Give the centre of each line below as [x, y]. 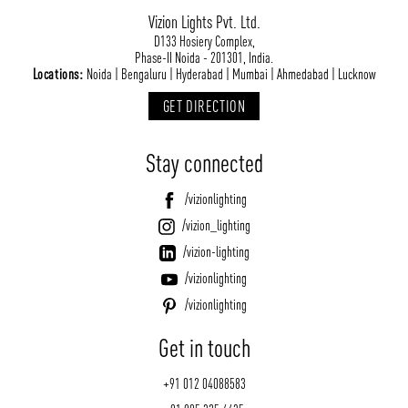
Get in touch [204, 347]
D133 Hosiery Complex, [204, 41]
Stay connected [204, 163]
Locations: [58, 73]
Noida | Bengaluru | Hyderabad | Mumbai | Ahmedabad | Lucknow [229, 73]
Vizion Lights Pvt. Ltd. [204, 21]
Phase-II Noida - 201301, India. [204, 57]
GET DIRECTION [204, 106]
